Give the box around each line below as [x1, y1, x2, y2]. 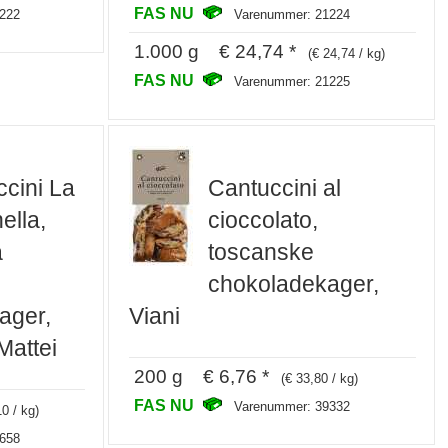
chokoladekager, [208, 270, 380, 297]
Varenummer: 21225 [234, 73, 351, 89]
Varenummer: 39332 [234, 399, 351, 415]
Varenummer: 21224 [234, 6, 351, 22]
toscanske [208, 238, 315, 265]
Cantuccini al [208, 174, 342, 201]
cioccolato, [208, 206, 319, 233]
